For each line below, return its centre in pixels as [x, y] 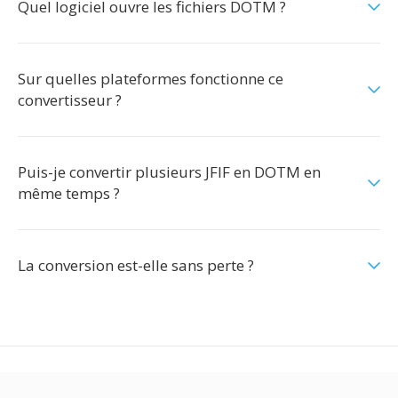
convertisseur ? [70, 100]
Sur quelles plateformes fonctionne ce [151, 79]
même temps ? [69, 193]
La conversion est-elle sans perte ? [136, 265]
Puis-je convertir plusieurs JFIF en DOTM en [169, 172]
